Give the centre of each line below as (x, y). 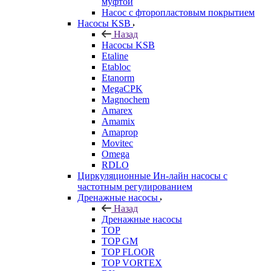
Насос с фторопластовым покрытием (178, 12)
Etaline (115, 56)
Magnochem (126, 99)
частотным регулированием (135, 186)
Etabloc (116, 67)
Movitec (117, 143)
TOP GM (120, 241)
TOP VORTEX (132, 263)
